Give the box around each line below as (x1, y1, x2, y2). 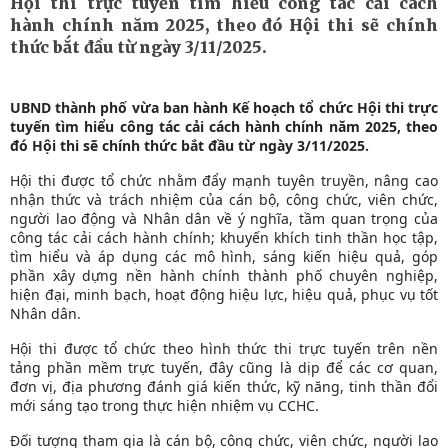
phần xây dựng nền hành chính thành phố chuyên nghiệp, (10, 265, 438, 285)
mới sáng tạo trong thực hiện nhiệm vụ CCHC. (10, 395, 319, 415)
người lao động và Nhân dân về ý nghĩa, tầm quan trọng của (10, 208, 438, 228)
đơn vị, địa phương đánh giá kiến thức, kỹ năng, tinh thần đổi (10, 376, 438, 396)
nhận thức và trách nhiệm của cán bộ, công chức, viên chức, (10, 189, 438, 209)
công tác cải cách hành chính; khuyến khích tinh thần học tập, (10, 227, 438, 247)
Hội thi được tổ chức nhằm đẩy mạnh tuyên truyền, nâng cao (10, 170, 438, 190)
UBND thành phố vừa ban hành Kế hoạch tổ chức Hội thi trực (10, 97, 438, 117)
